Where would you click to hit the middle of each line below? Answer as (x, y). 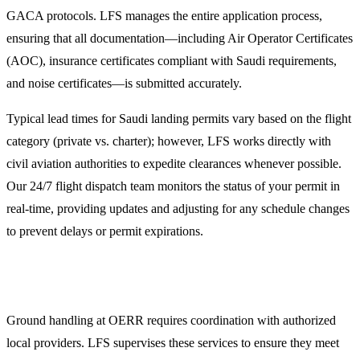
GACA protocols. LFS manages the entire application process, (164, 15)
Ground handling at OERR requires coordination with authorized (171, 320)
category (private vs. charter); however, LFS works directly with (169, 141)
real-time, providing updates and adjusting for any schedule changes (178, 208)
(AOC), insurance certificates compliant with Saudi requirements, (172, 60)
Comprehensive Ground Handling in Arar (141, 282)
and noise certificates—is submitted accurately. (124, 83)
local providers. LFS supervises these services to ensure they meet (173, 342)
